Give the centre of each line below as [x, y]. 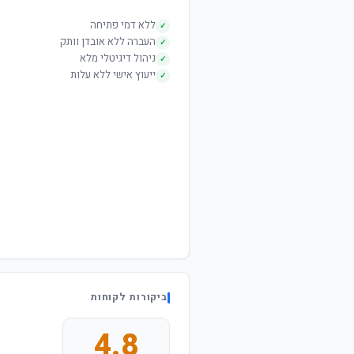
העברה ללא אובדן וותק [108, 42]
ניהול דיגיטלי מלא [118, 58]
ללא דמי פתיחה [123, 25]
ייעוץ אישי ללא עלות [113, 75]
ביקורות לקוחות [129, 297]
